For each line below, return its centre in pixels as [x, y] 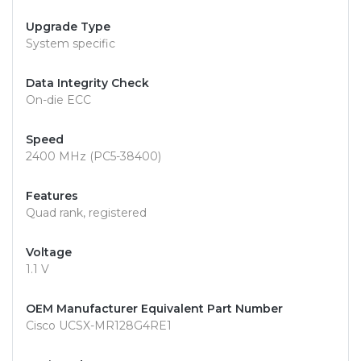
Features [52, 196]
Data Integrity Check [87, 83]
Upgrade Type [68, 27]
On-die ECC [58, 100]
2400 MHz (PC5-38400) [93, 157]
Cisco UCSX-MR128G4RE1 [99, 326]
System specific [71, 44]
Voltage [49, 253]
